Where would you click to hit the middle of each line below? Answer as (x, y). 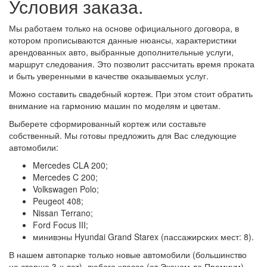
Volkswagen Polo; (66, 189)
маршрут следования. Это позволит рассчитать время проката (132, 63)
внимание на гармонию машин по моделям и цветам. (115, 105)
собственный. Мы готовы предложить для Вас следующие (123, 135)
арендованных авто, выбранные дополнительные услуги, (121, 52)
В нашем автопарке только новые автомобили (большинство (128, 254)
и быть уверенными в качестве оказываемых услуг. (109, 75)
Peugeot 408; (58, 201)
